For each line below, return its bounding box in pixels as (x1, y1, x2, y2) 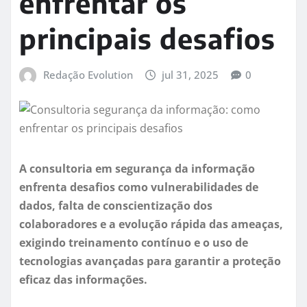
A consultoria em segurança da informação (19, 161, 255, 177)
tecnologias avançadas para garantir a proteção (19, 254, 281, 269)
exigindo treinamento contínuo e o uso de (19, 235, 248, 251)
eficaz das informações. (19, 272, 147, 288)
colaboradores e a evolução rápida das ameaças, (19, 217, 283, 232)
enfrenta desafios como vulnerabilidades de (19, 180, 258, 195)
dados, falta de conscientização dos (19, 198, 212, 214)
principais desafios (19, 21, 275, 56)
